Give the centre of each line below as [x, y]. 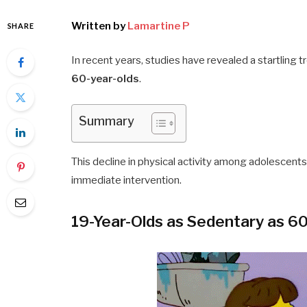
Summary [107, 121]
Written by [99, 26]
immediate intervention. [127, 180]
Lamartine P [159, 26]
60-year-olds [106, 78]
